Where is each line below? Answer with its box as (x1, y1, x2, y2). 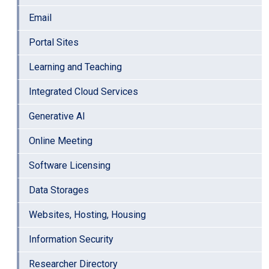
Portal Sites (29, 37, 79, 49)
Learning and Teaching (29, 61, 122, 73)
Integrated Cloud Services (29, 86, 138, 98)
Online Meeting (29, 135, 92, 147)
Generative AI (29, 110, 85, 122)
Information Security (29, 234, 113, 246)
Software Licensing (29, 160, 110, 172)
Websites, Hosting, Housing (29, 209, 146, 221)
